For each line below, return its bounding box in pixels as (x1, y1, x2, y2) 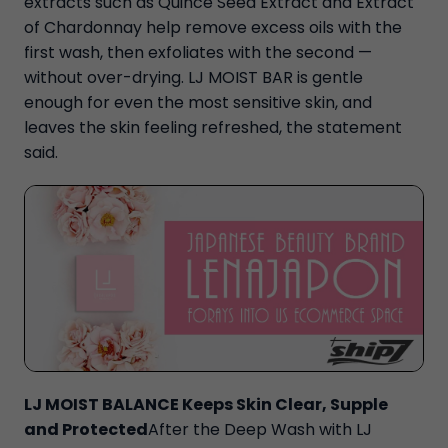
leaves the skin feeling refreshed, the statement (24, 116, 402, 139)
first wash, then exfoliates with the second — (24, 41, 372, 64)
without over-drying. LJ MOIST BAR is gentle (24, 66, 363, 89)
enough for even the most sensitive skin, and (24, 91, 372, 114)
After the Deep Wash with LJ (148, 418, 372, 442)
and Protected (24, 418, 148, 442)
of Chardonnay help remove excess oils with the (24, 16, 402, 39)
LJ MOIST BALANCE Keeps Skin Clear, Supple (24, 393, 388, 417)
